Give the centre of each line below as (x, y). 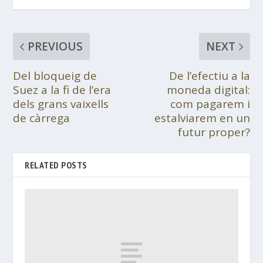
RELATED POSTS (56, 165)
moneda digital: (208, 90)
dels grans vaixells (61, 104)
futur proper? (214, 132)
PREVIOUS (55, 47)
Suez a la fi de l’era (62, 90)
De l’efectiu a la (209, 76)
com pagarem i (210, 104)
